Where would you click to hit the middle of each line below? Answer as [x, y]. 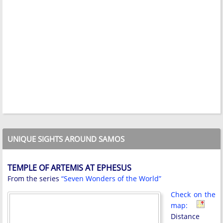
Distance [185, 216]
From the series [34, 178]
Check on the [193, 194]
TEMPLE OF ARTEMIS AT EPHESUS [69, 167]
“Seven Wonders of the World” [111, 178]
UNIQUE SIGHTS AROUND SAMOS [66, 139]
